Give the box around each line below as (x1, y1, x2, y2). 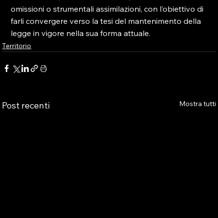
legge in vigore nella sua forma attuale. (11, 28, 151, 38)
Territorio (2, 41, 32, 50)
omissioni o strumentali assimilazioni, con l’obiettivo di (11, 4, 206, 14)
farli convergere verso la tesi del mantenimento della (11, 16, 203, 26)
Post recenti (2, 100, 50, 111)
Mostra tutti (179, 99, 216, 108)
